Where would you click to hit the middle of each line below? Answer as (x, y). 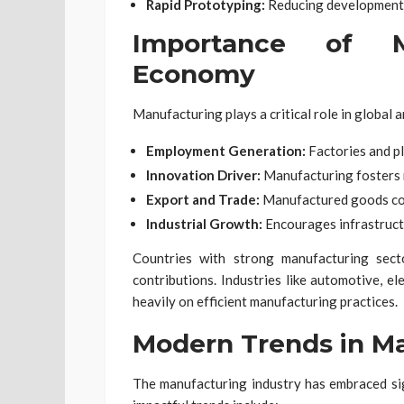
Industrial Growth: (204, 223)
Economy (194, 73)
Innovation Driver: (203, 174)
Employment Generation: (226, 150)
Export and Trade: (203, 199)
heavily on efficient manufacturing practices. (265, 301)
